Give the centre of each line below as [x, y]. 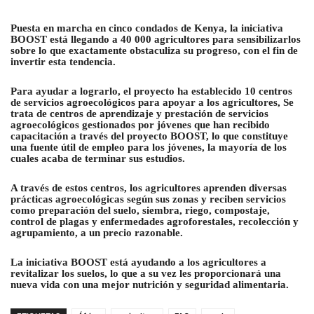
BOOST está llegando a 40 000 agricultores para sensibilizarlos [156, 39]
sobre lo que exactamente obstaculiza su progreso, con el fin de [154, 50]
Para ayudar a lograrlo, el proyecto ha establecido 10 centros [151, 91]
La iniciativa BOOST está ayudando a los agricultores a [138, 262]
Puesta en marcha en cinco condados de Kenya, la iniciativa [147, 28]
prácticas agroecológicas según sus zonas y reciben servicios [148, 199]
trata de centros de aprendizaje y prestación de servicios [139, 113]
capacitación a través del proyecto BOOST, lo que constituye [149, 136]
